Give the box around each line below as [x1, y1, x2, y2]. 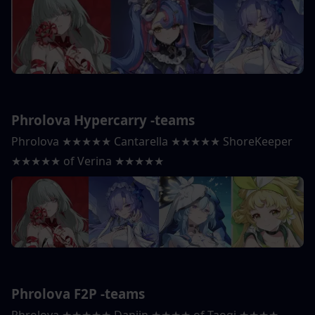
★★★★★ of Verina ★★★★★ [11, 153, 164, 169]
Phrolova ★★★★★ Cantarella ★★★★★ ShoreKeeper [11, 133, 292, 149]
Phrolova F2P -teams [11, 285, 145, 303]
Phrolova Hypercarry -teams [11, 110, 195, 129]
